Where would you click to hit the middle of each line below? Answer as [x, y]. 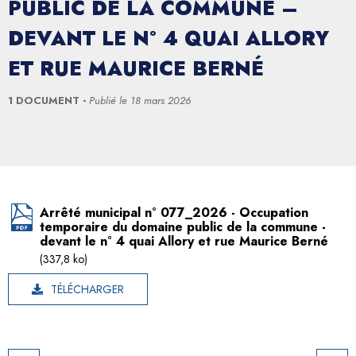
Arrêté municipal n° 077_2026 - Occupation [174, 212]
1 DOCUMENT [45, 100]
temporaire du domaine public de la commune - [183, 226]
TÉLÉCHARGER [87, 289]
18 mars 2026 [161, 100]
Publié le [110, 100]
